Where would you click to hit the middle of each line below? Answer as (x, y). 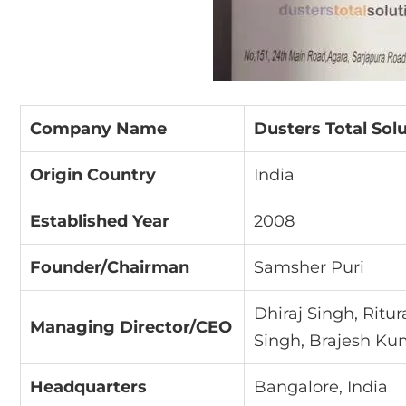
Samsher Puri (309, 267)
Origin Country (93, 174)
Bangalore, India (321, 387)
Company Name (98, 128)
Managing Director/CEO (131, 327)
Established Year (100, 221)
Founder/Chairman (110, 267)
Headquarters (88, 387)
